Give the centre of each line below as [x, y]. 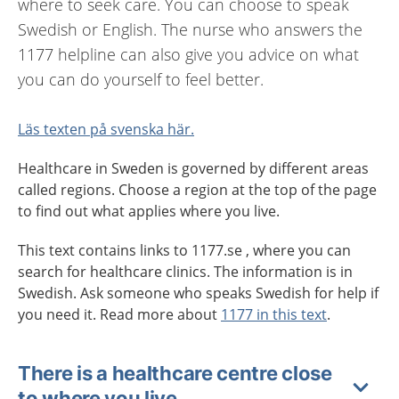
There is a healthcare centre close [175, 373]
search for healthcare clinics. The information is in [185, 272]
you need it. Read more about [119, 314]
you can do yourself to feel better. [141, 79]
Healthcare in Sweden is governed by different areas [193, 168]
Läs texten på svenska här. [106, 129]
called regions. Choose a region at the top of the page [197, 190]
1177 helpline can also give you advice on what [188, 54]
